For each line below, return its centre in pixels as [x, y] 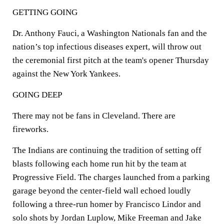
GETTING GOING [45, 12]
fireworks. [30, 129]
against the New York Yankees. [66, 74]
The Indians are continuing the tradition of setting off [107, 150]
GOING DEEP [37, 95]
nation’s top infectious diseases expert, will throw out [107, 47]
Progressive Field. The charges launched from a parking [111, 177]
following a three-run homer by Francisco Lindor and [107, 204]
